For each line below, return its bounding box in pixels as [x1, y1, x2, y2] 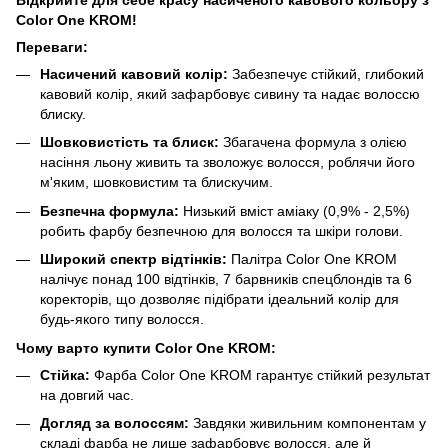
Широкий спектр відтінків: [40, 251, 227, 268]
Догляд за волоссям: [40, 414, 189, 431]
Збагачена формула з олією [219, 134, 407, 151]
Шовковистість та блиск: [40, 134, 219, 151]
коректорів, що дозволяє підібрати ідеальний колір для [40, 291, 399, 308]
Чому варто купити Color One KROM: [16, 339, 276, 356]
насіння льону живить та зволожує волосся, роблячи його [40, 154, 415, 171]
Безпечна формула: [40, 202, 179, 219]
